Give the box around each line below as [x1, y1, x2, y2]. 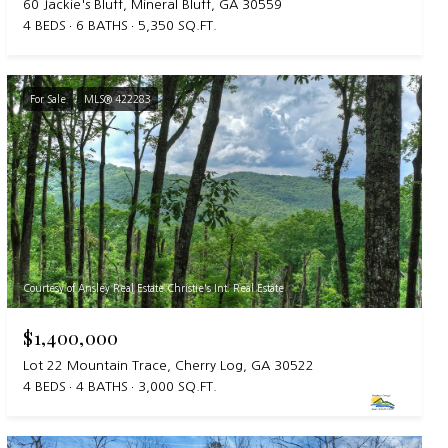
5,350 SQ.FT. [138, 19, 218, 33]
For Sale [30, 94, 67, 105]
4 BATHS [76, 380, 129, 394]
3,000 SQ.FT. [138, 380, 218, 394]
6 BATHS [76, 19, 129, 33]
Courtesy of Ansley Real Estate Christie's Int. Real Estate [23, 283, 285, 294]
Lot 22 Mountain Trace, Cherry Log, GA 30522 [23, 359, 315, 373]
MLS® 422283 [84, 94, 152, 105]
